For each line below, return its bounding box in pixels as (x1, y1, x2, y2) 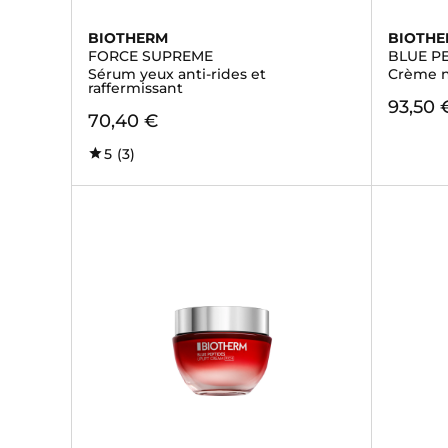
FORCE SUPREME (88, 47, 213, 65)
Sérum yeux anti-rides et (88, 65, 266, 83)
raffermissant (88, 79, 183, 97)
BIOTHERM (88, 29, 168, 47)
